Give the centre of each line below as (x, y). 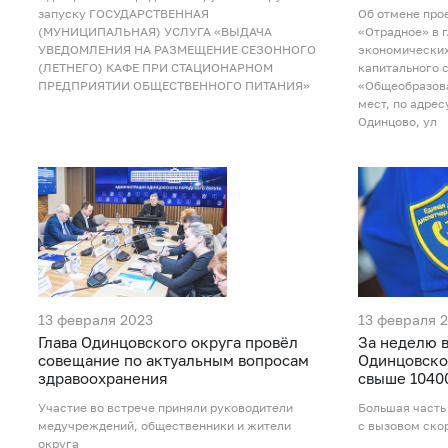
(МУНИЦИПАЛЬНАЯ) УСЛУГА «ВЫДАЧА (155, 32)
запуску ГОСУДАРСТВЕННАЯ (123, 14)
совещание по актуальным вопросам (173, 360)
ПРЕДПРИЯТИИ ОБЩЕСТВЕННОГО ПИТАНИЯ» (174, 86)
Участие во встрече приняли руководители (165, 408)
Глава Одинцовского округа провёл (168, 342)
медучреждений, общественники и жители (164, 426)
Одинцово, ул (397, 122)
